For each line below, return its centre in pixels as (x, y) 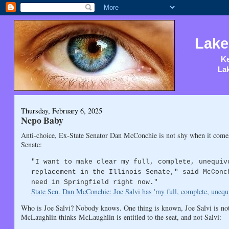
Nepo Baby (42, 120)
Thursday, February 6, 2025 (61, 111)
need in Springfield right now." (94, 182)
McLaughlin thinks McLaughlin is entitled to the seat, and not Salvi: (121, 217)
